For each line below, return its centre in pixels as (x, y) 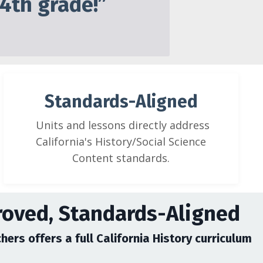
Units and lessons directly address (121, 125)
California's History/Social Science (121, 141)
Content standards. (121, 158)
